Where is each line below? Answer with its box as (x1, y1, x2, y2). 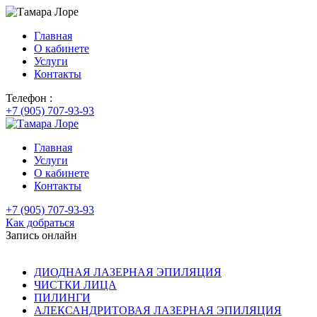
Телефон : (6, 92, 52, 104)
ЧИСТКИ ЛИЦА (34, 279, 117, 291)
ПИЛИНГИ (34, 292, 91, 304)
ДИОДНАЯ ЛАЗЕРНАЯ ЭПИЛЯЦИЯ (34, 266, 221, 278)
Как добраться (6, 217, 74, 229)
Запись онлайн (6, 229, 77, 241)
